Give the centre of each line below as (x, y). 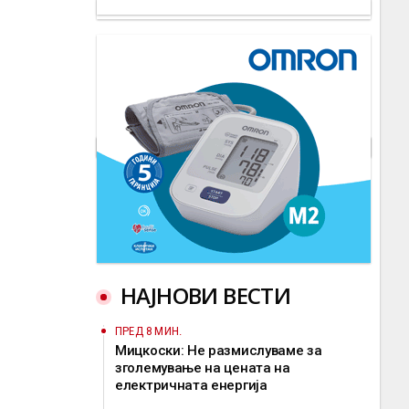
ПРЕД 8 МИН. (149, 331)
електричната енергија (191, 385)
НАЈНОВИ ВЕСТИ (206, 295)
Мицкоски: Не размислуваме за (219, 351)
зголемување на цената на (203, 368)
